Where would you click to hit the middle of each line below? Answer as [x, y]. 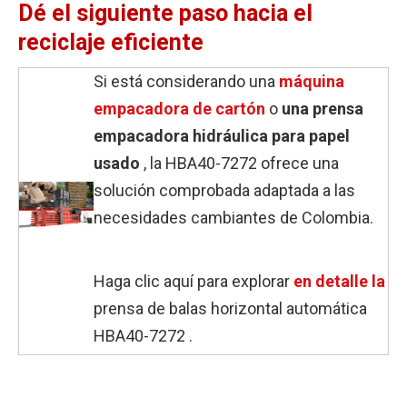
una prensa [323, 108]
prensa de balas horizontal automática [230, 308]
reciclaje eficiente [111, 42]
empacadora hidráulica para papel [222, 135]
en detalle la [339, 281]
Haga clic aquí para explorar [194, 281]
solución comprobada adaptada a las [224, 190]
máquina [312, 81]
